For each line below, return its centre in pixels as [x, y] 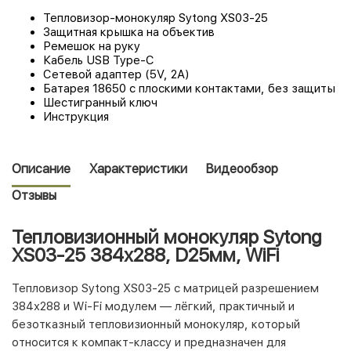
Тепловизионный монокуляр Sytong [166, 237]
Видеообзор [242, 168]
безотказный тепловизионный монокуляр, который [156, 325]
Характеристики [138, 168]
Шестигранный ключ [100, 102]
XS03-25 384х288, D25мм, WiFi [145, 255]
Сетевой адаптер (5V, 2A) [116, 74]
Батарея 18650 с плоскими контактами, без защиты [189, 88]
